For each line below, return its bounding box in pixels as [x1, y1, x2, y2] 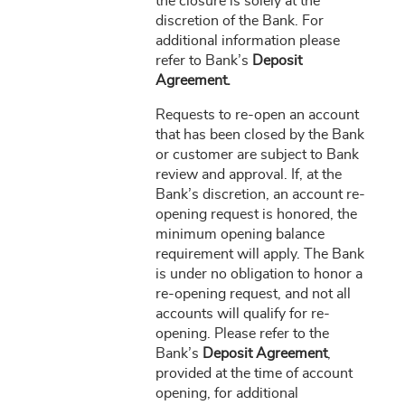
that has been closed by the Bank [155, 127, 364, 142]
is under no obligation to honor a [155, 267, 363, 281]
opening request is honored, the [155, 207, 357, 221]
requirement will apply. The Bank [155, 247, 364, 261]
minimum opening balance [155, 227, 325, 241]
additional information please [155, 33, 340, 48]
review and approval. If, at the [155, 167, 342, 182]
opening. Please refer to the [155, 326, 329, 341]
